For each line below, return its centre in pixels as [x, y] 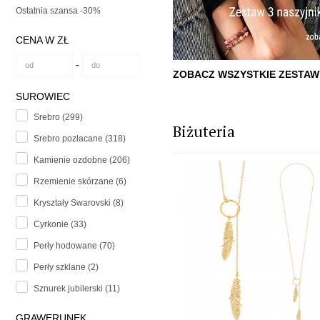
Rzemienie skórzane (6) [80, 182]
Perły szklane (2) [66, 267]
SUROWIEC [43, 97]
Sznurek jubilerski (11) [77, 289]
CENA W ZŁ [42, 40]
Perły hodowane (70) [74, 246]
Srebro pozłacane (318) [80, 139]
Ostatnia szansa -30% [58, 11]
